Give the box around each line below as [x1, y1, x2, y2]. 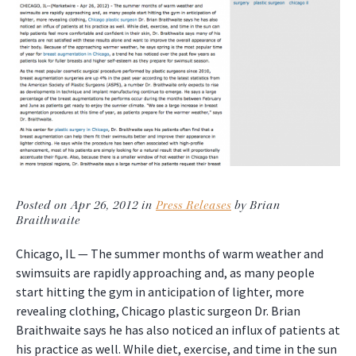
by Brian [231, 197, 281, 213]
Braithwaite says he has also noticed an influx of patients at [16, 321, 340, 338]
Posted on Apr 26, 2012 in [16, 197, 156, 213]
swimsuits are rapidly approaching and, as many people [16, 264, 315, 281]
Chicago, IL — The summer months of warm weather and [16, 245, 323, 261]
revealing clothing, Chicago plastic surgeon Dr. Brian [16, 302, 300, 319]
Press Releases [156, 197, 231, 213]
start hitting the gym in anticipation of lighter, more [16, 283, 304, 300]
